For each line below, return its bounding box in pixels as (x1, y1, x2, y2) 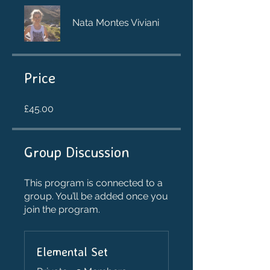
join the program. (24, 203, 100, 215)
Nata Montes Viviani (72, 16, 159, 28)
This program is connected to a (24, 177, 163, 189)
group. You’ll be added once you (24, 190, 168, 202)
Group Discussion (24, 142, 130, 161)
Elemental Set (37, 243, 108, 259)
